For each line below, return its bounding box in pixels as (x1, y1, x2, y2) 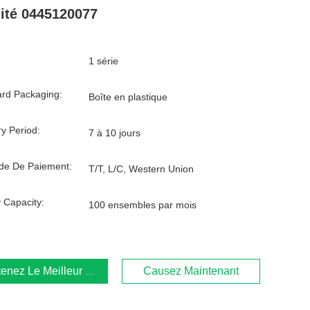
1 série (89, 55, 118, 66)
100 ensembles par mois (89, 199, 197, 210)
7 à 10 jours (89, 127, 140, 138)
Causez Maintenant (143, 265, 239, 277)
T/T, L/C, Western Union (89, 163, 194, 174)
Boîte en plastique (89, 91, 167, 102)
